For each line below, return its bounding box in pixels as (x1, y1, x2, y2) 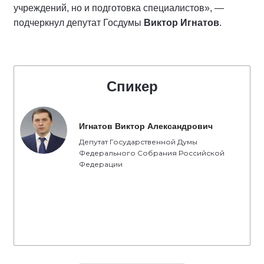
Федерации (79, 160, 123, 169)
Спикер (106, 78, 158, 94)
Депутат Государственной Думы (79, 137, 197, 146)
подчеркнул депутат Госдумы (14, 18, 144, 28)
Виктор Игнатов (144, 18, 219, 28)
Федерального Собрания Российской (79, 148, 225, 157)
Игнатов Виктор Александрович (79, 121, 213, 131)
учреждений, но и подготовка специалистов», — (14, 3, 224, 13)
